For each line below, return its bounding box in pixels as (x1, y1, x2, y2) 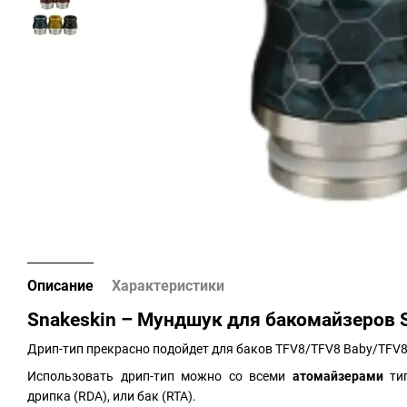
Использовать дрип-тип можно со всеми (27, 368, 293, 383)
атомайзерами (292, 368, 383, 383)
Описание (27, 276, 94, 294)
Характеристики (112, 276, 224, 294)
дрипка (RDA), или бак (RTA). (27, 388, 196, 403)
